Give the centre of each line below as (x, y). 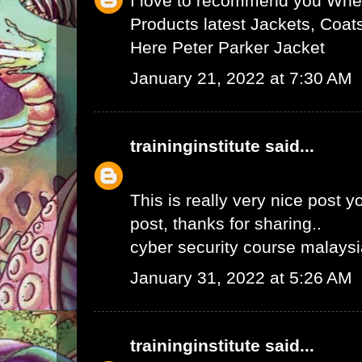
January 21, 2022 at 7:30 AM (241, 78)
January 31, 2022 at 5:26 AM (241, 278)
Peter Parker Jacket (248, 48)
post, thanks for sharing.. (226, 224)
